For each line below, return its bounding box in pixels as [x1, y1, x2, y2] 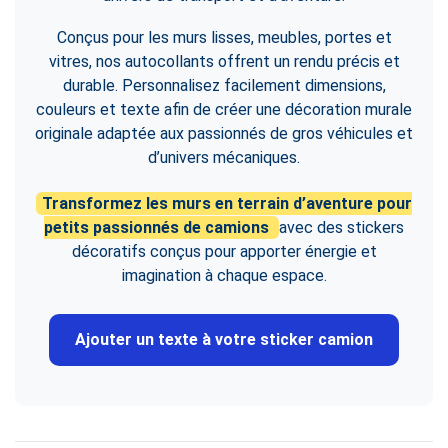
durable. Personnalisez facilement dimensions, [62, 76, 386, 95]
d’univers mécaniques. [148, 148, 300, 167]
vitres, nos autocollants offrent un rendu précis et [48, 52, 400, 71]
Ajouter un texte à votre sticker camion [75, 330, 373, 349]
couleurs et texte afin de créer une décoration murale [36, 100, 412, 119]
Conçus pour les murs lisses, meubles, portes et [56, 28, 392, 47]
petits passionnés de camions [44, 218, 273, 237]
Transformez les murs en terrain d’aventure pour [42, 194, 412, 213]
